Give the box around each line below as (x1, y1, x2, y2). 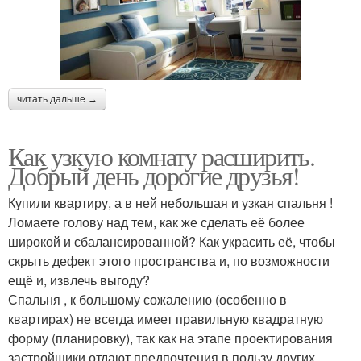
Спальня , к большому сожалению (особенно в (8, 290, 287, 309)
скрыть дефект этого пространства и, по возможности (8, 251, 330, 271)
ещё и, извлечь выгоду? (8, 271, 150, 290)
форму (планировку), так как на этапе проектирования (8, 329, 333, 348)
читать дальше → (17, 93, 98, 106)
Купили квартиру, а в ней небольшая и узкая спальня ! (8, 193, 333, 213)
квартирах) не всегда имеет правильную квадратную (8, 309, 323, 329)
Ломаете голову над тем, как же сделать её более (8, 213, 305, 232)
